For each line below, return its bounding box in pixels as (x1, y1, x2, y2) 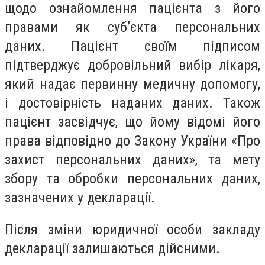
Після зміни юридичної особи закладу (5, 221, 260, 238)
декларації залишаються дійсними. (5, 240, 220, 257)
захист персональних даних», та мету (5, 151, 260, 169)
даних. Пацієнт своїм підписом (5, 38, 260, 55)
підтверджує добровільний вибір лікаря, (5, 57, 260, 74)
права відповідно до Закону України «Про (5, 132, 260, 150)
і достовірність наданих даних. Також (5, 95, 260, 112)
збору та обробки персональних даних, (5, 170, 260, 188)
